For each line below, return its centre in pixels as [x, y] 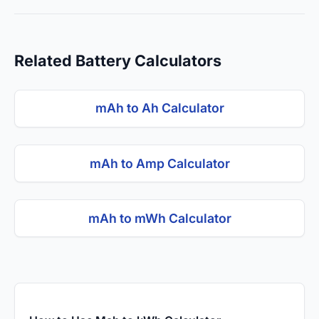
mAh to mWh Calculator [159, 218]
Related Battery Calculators [118, 60]
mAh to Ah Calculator [159, 108]
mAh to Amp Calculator [159, 163]
